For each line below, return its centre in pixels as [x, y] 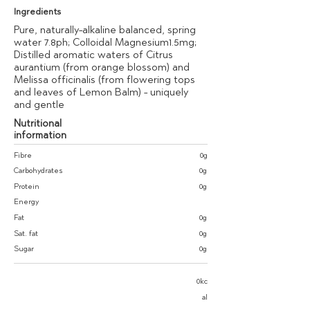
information [40, 135]
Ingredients [37, 11]
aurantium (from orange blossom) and [102, 67]
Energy [26, 202]
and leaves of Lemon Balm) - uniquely [101, 92]
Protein [27, 186]
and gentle [39, 104]
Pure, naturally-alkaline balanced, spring [105, 30]
